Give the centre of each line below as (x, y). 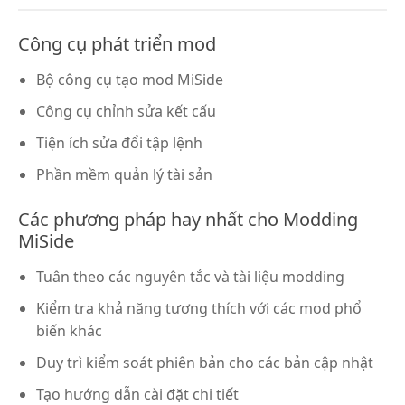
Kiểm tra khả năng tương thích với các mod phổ (199, 308)
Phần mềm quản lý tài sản (124, 174)
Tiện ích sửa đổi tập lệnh (119, 142)
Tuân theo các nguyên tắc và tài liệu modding (190, 276)
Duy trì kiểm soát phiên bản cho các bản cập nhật (205, 362)
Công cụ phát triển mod (117, 43)
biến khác (69, 330)
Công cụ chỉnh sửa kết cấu (126, 111)
